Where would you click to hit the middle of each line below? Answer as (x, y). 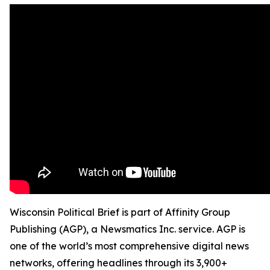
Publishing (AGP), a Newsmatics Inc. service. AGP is (127, 229)
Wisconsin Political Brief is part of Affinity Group (120, 212)
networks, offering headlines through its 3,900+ (118, 263)
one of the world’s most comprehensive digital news (129, 246)
